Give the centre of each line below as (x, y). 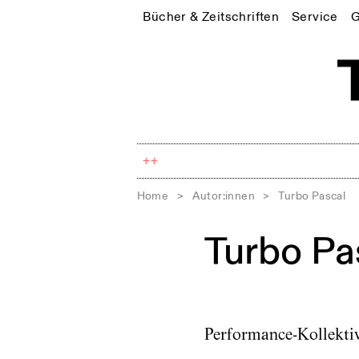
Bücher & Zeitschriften (211, 16)
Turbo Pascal (312, 196)
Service (315, 16)
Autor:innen (223, 196)
